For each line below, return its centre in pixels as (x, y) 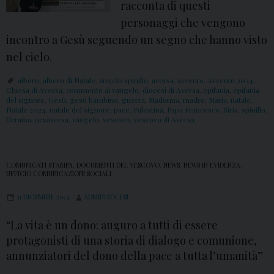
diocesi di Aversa (171, 90)
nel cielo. (29, 57)
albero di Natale (69, 80)
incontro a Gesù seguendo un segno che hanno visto (137, 40)
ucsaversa (52, 120)
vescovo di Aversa (164, 120)
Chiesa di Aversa (34, 90)
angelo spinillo (124, 80)
